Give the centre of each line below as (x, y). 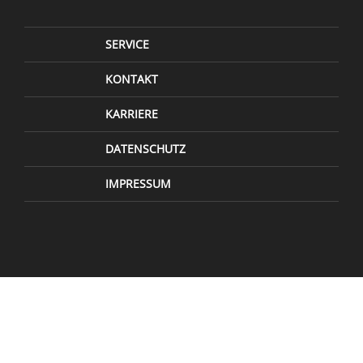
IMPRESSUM (138, 183)
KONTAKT (132, 79)
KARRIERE (132, 113)
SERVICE (127, 44)
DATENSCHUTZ (145, 148)
